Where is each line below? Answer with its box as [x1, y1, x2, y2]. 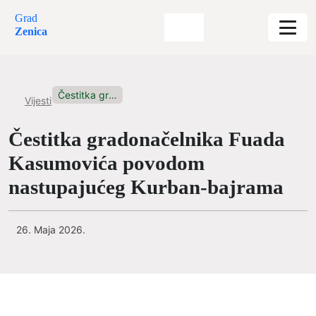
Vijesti [25, 95, 51, 107]
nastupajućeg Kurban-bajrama [8, 176, 284, 198]
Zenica [15, 25, 47, 37]
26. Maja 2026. [16, 224, 85, 236]
